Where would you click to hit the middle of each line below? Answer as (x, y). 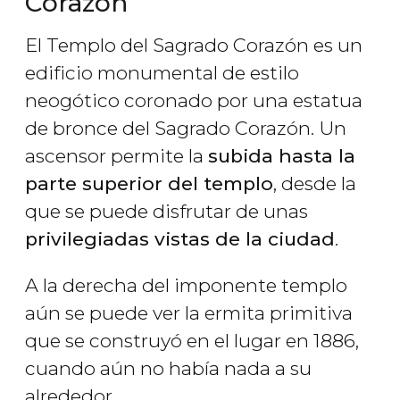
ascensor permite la (117, 156)
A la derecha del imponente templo (186, 286)
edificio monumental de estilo (162, 73)
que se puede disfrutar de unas (167, 212)
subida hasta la (282, 156)
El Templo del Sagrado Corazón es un (194, 46)
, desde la (315, 184)
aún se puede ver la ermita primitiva (189, 313)
